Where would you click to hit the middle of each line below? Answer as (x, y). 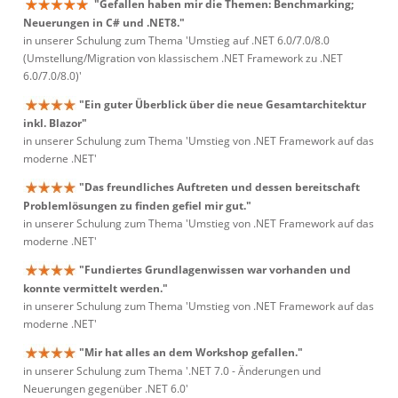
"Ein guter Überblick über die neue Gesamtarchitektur (223, 104)
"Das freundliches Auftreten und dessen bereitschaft (219, 187)
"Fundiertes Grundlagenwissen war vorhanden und (215, 270)
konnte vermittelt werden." (96, 289)
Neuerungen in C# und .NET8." (104, 23)
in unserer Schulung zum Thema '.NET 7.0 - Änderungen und (172, 371)
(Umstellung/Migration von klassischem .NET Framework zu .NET (183, 59)
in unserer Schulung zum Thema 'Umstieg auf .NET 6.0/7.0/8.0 (176, 41)
